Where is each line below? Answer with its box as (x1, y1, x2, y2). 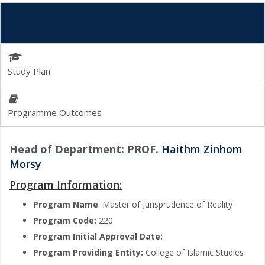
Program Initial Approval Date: (33, 230, 163, 242)
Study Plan (8, 64, 50, 77)
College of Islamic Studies (146, 246, 244, 258)
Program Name (33, 198, 98, 210)
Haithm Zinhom (159, 141, 243, 156)
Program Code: (33, 214, 99, 226)
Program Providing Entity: (33, 246, 146, 258)
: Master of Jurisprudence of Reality (98, 198, 232, 210)
